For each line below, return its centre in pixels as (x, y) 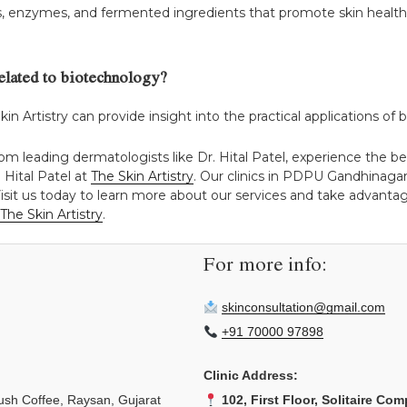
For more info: (265, 267)
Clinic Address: (251, 376)
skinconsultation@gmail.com (303, 308)
